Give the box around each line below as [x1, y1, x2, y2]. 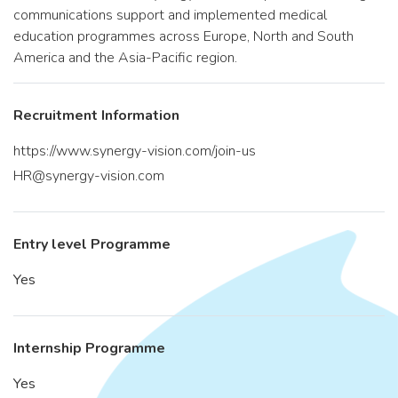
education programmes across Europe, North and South [13, 27, 354, 46]
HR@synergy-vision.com [13, 166, 164, 186]
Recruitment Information [13, 106, 179, 125]
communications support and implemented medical [13, 5, 327, 25]
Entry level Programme [13, 235, 171, 254]
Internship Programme [13, 338, 165, 358]
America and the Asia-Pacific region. [13, 48, 237, 68]
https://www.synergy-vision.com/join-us [13, 141, 256, 161]
